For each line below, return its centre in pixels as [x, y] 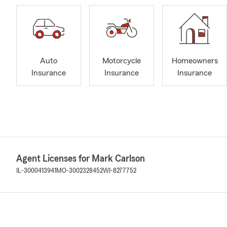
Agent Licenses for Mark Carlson [81, 159]
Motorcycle [122, 61]
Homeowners [195, 61]
